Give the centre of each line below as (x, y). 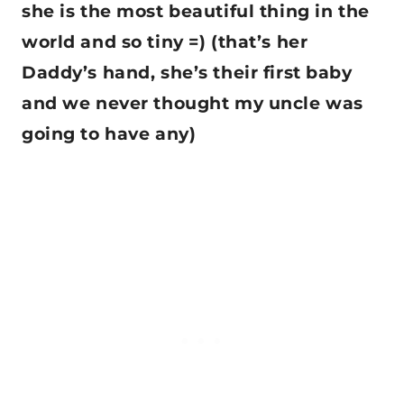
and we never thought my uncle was (193, 104)
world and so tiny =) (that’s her (165, 42)
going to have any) (109, 134)
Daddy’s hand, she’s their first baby (187, 73)
